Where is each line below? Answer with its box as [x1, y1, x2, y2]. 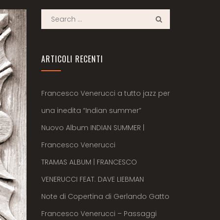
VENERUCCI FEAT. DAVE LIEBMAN [41, 174, 144, 184]
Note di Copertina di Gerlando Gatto [41, 192, 169, 201]
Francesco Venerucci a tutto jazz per [41, 88, 170, 98]
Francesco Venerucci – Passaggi [41, 209, 157, 219]
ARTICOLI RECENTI [41, 53, 103, 65]
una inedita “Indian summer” [41, 106, 141, 115]
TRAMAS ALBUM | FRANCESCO [41, 157, 137, 167]
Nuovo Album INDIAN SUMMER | [41, 123, 144, 133]
